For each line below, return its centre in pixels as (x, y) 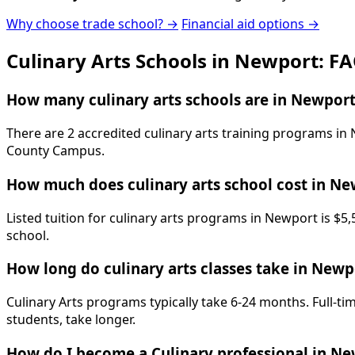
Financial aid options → (250, 23)
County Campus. (55, 151)
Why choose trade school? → (92, 23)
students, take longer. (71, 319)
